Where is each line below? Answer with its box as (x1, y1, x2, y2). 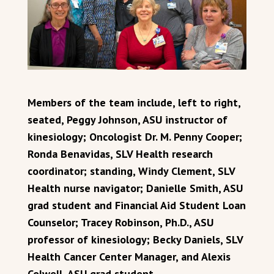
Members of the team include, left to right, (28, 95, 240, 109)
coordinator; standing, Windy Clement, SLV (28, 163, 235, 178)
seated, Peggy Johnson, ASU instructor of (28, 112, 228, 127)
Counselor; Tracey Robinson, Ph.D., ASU (28, 215, 213, 229)
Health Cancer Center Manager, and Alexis (28, 249, 231, 264)
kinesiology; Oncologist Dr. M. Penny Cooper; (28, 129, 242, 144)
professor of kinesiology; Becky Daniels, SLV (28, 232, 243, 246)
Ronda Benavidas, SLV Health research (28, 146, 213, 161)
